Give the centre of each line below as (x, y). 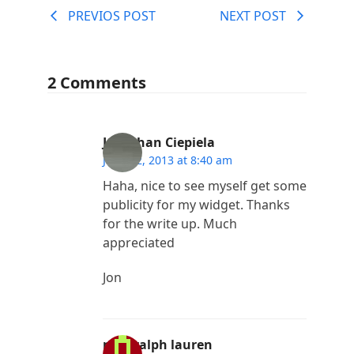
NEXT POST (253, 15)
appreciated (138, 242)
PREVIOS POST (111, 15)
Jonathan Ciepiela (158, 142)
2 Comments (96, 82)
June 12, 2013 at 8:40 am (167, 160)
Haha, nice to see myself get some (204, 185)
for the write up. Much (169, 223)
